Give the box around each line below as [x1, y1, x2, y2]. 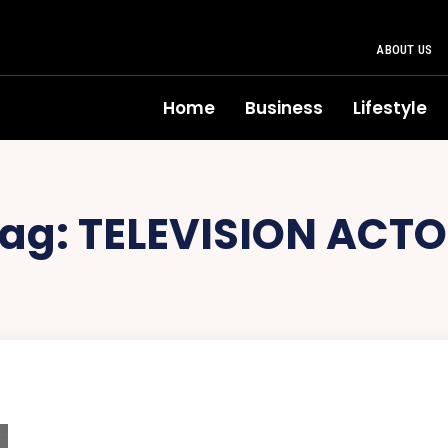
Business [245, 96, 323, 120]
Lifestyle [353, 96, 427, 120]
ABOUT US [376, 42, 432, 57]
